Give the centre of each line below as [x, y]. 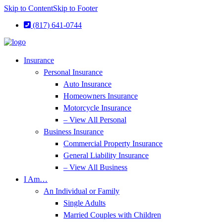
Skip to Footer [75, 8]
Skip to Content [28, 8]
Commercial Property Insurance [113, 143]
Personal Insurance [73, 72]
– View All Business [95, 167]
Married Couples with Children [112, 215]
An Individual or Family [82, 191]
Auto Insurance [87, 84]
